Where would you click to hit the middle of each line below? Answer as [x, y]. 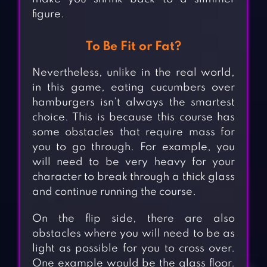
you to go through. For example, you [133, 148]
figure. [48, 15]
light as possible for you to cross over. [133, 249]
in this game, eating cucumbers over [133, 88]
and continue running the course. [114, 192]
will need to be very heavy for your [133, 162]
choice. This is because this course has [133, 118]
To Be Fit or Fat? [133, 47]
